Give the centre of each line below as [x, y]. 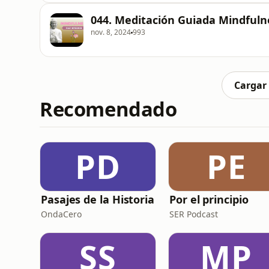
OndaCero [61, 214]
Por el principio [209, 199]
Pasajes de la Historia [98, 199]
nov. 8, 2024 [111, 32]
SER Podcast [194, 214]
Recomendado [108, 109]
